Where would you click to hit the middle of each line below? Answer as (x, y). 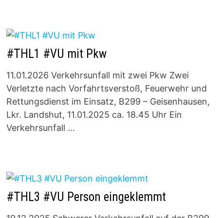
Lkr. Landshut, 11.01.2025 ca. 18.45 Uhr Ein (94, 115)
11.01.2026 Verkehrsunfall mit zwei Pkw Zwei (97, 75)
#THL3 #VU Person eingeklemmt (86, 197)
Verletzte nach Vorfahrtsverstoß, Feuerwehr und (106, 89)
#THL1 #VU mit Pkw (56, 54)
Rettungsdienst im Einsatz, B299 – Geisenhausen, (108, 102)
